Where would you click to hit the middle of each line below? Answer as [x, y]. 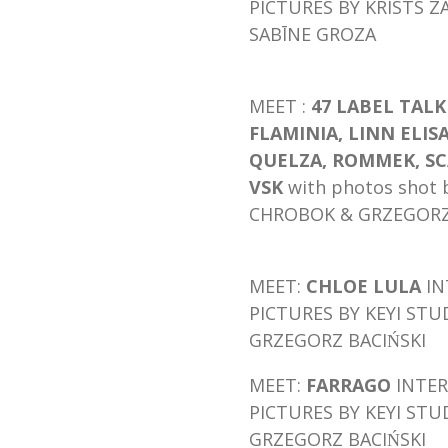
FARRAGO [348, 384]
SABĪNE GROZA [312, 33]
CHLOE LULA [366, 285]
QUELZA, [290, 159]
